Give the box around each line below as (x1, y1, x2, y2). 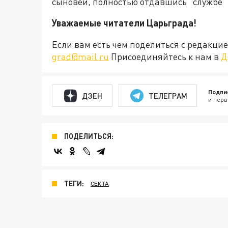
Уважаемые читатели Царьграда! (52, 17, 196, 29)
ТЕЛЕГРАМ (148, 91, 187, 100)
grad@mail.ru (52, 51, 109, 63)
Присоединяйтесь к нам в (109, 51, 221, 63)
